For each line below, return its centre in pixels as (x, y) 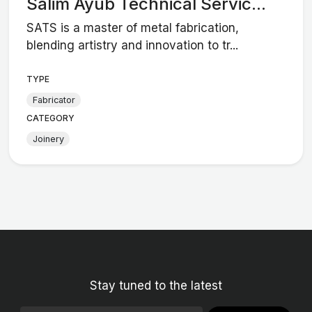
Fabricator (54, 100)
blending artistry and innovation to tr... (133, 46)
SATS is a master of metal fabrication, (133, 28)
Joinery (48, 139)
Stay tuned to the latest (156, 285)
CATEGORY (51, 118)
